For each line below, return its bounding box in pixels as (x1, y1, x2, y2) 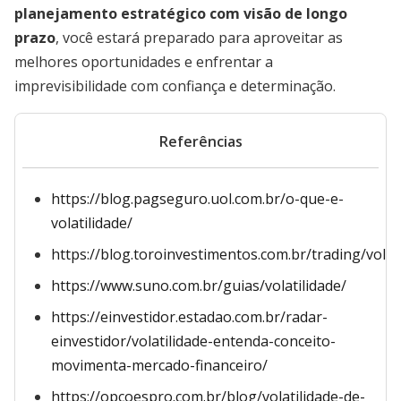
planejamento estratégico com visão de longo (14, 4, 347, 23)
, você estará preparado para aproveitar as (55, 28, 343, 47)
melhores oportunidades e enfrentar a (14, 52, 273, 72)
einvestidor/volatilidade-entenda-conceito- (51, 331, 336, 351)
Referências (158, 132, 243, 151)
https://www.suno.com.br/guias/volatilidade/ (51, 276, 346, 295)
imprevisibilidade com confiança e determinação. (14, 76, 336, 96)
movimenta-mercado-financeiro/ (51, 355, 268, 375)
